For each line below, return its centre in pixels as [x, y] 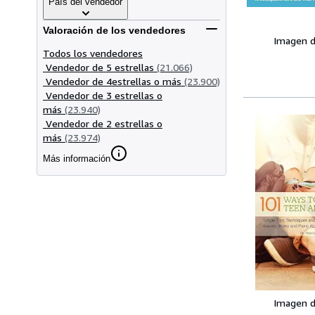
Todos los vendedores [93, 53]
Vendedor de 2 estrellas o [104, 123]
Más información [77, 158]
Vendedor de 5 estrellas [100, 67]
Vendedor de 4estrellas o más [114, 81]
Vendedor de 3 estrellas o [104, 95]
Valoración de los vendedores [114, 31]
